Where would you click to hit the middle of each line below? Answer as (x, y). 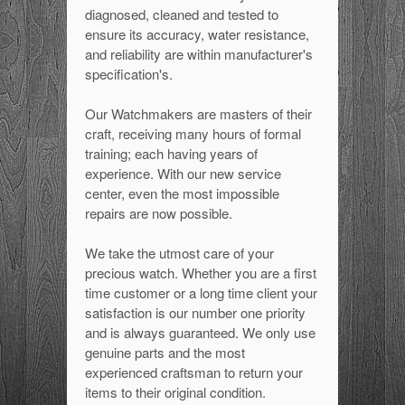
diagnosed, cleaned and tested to (182, 14)
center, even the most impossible (182, 193)
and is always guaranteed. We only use (200, 332)
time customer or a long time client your (201, 292)
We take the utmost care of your (179, 253)
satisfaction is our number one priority (195, 312)
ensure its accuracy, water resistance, (197, 34)
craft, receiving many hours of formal (193, 133)
